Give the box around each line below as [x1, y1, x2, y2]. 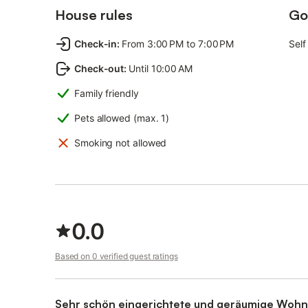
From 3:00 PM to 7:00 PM [122, 38, 234, 49]
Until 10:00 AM [129, 63, 192, 74]
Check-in [74, 38, 118, 49]
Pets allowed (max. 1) [74, 112, 170, 124]
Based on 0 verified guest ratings [55, 251, 178, 261]
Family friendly [74, 87, 139, 99]
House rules [55, 6, 133, 23]
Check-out [74, 63, 124, 74]
